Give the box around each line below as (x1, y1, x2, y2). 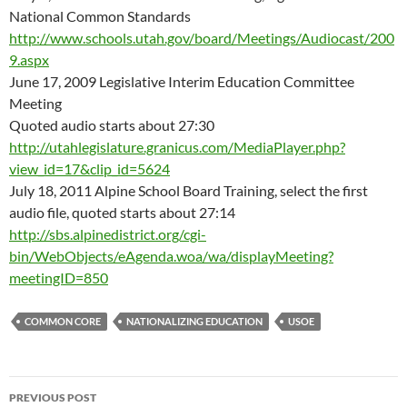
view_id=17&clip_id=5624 (9, 160, 170, 178)
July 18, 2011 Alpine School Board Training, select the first (9, 182, 368, 200)
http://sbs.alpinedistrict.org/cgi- (9, 225, 206, 243)
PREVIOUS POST (9, 391, 96, 405)
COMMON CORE (25, 315, 101, 328)
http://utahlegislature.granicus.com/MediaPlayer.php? (9, 138, 345, 156)
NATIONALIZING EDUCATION (126, 315, 263, 328)
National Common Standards (9, 7, 191, 25)
